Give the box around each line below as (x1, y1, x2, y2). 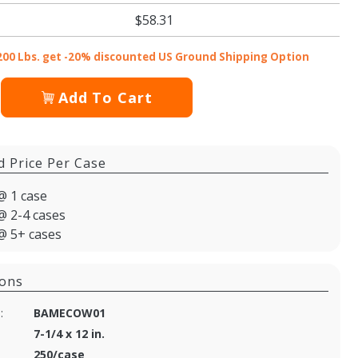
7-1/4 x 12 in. (34, 325, 105, 341)
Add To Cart (58, 87, 153, 107)
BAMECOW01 (34, 304, 106, 320)
